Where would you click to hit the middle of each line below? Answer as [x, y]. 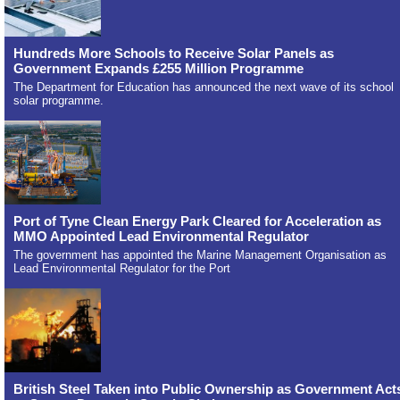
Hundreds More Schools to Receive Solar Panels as [174, 54]
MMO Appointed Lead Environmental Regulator [161, 237]
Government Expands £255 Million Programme [158, 69]
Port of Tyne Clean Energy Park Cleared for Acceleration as [197, 221]
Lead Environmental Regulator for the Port [122, 269]
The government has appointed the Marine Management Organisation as [200, 255]
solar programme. [58, 101]
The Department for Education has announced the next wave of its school [204, 87]
